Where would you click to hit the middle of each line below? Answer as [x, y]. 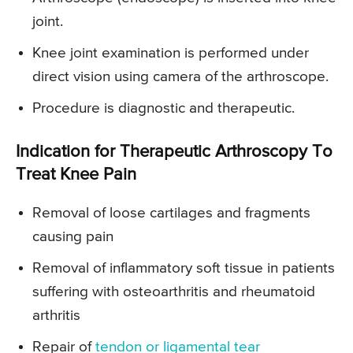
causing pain [73, 237]
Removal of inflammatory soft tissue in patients [184, 269]
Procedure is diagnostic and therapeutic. [163, 109]
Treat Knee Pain [76, 175]
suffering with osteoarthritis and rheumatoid [174, 292]
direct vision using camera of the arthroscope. [180, 77]
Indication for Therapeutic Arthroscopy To [174, 152]
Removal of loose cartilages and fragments [171, 214]
